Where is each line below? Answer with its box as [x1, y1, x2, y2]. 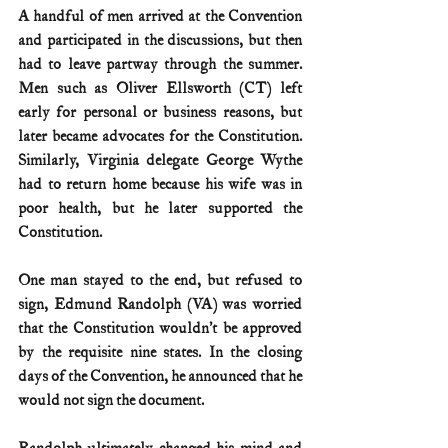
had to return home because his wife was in [18, 174, 302, 194]
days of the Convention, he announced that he [18, 366, 302, 386]
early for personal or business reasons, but [18, 102, 302, 122]
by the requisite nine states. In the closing [18, 342, 302, 362]
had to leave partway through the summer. [18, 54, 302, 74]
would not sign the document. [18, 390, 207, 410]
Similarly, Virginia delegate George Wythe [18, 150, 302, 170]
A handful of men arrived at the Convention [18, 6, 302, 26]
